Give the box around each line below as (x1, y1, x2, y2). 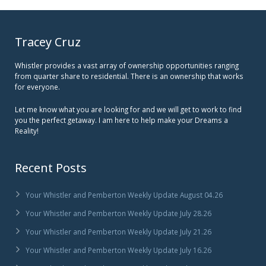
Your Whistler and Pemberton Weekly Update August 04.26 (26, 189, 223, 199)
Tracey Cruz (15, 33, 81, 50)
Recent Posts (15, 159, 87, 176)
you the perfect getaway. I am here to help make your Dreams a (15, 115, 228, 125)
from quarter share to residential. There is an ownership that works (15, 71, 243, 81)
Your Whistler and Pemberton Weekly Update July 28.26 (26, 208, 211, 218)
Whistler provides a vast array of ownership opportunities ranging (15, 60, 239, 70)
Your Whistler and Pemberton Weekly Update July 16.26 (26, 245, 211, 255)
